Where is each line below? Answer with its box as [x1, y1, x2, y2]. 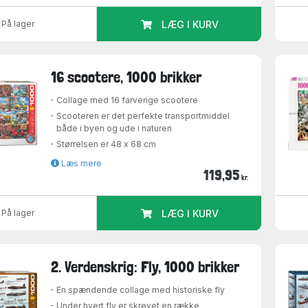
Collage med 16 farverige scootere [56, 95, 199, 106]
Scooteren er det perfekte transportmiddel [56, 111, 230, 122]
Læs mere [59, 158, 102, 169]
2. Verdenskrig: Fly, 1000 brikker [51, 257, 240, 276]
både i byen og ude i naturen [56, 123, 173, 134]
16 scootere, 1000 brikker [51, 68, 202, 87]
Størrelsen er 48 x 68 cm [56, 139, 157, 150]
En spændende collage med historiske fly [56, 284, 225, 295]
